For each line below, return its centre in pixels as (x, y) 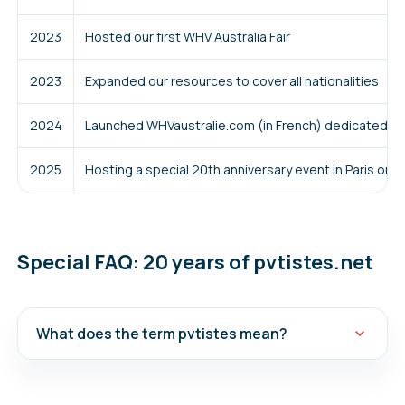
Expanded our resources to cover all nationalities (231, 80)
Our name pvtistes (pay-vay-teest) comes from (199, 368)
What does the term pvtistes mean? (161, 333)
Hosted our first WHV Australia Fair (187, 36)
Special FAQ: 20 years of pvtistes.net (195, 262)
